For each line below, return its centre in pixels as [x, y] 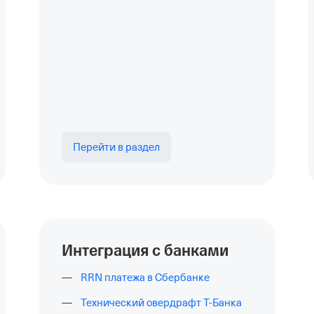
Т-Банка [223, 303]
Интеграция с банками [145, 251]
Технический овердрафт [142, 303]
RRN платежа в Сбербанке [145, 278]
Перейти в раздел [116, 147]
